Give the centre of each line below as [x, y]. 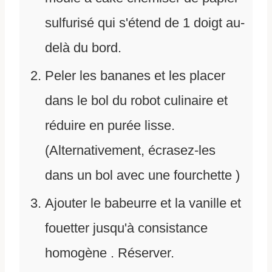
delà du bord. [83, 48]
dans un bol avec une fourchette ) [142, 175]
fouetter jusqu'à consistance [126, 228]
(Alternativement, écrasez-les [130, 151]
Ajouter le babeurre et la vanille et [143, 203]
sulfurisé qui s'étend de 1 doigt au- [145, 23]
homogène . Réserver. [110, 253]
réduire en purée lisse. [110, 126]
